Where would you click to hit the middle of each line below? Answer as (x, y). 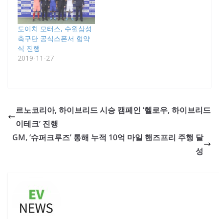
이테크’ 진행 (37, 124)
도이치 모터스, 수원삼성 (55, 29)
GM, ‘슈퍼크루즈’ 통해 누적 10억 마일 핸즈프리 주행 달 (108, 138)
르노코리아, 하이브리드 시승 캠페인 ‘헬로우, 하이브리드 (113, 110)
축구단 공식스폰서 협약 (54, 39)
